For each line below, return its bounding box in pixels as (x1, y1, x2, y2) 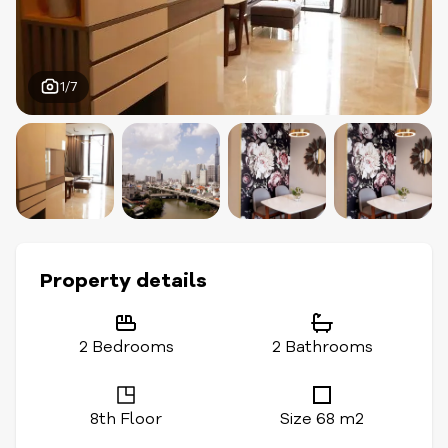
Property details (40, 267, 207, 294)
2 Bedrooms (78, 336, 174, 358)
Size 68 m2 (280, 408, 364, 430)
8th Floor (90, 408, 162, 430)
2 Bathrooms (271, 336, 373, 358)
